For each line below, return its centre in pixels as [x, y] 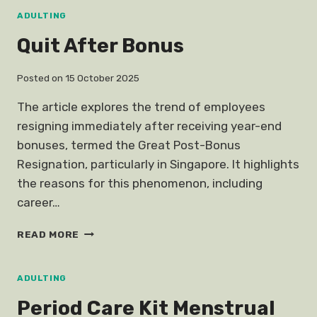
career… [39, 202]
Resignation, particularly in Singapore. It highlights [158, 164]
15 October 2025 [103, 77]
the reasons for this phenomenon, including [140, 183]
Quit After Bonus [100, 46]
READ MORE [48, 234]
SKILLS [98, 13]
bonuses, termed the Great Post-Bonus [129, 145]
